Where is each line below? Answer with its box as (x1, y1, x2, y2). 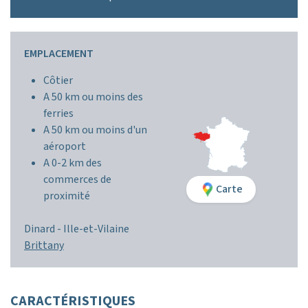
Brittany (24, 238, 64, 253)
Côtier (43, 73, 73, 88)
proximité (43, 188, 90, 203)
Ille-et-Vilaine (63, 221, 129, 236)
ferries (43, 106, 74, 121)
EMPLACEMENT (24, 46, 93, 61)
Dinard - (24, 221, 63, 236)
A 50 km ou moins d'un (43, 122, 147, 137)
